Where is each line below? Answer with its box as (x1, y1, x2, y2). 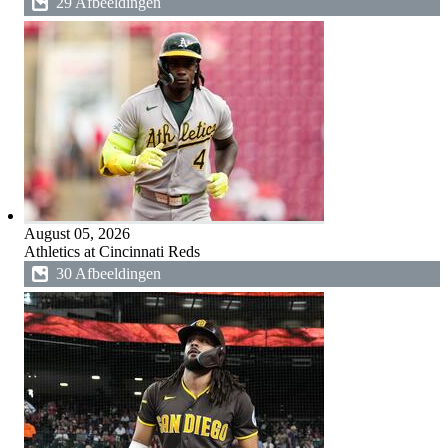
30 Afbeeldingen (55, 265, 161, 282)
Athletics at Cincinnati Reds (23, 243, 200, 260)
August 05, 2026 (23, 225, 130, 242)
